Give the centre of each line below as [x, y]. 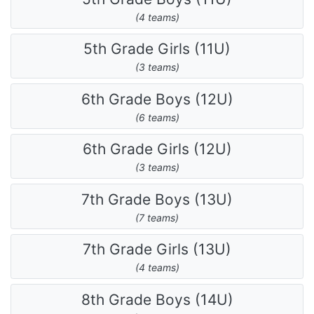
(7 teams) [157, 217]
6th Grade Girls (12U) [157, 149]
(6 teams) [157, 117]
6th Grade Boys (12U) [157, 99]
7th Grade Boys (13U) [157, 199]
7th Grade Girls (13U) [157, 250]
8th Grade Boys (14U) [157, 299]
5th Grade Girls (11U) [157, 49]
